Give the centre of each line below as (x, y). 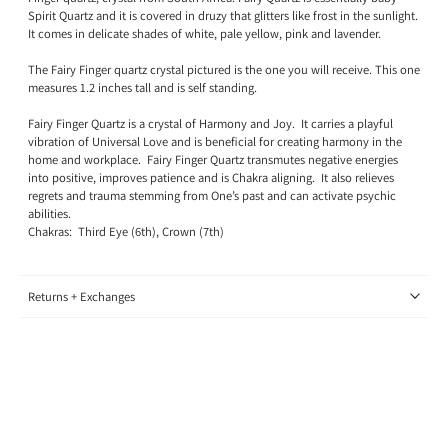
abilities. (49, 213)
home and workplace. (84, 159)
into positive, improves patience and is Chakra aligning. (171, 177)
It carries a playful (347, 123)
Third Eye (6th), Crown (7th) (151, 231)
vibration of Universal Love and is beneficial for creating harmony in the (215, 141)
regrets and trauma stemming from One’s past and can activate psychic (212, 195)
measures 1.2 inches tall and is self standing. (142, 87)
